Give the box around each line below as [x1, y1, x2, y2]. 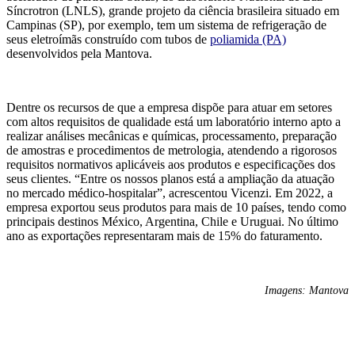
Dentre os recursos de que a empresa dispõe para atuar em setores [6, 101, 332, 115]
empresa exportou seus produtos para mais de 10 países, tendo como [6, 200, 346, 215]
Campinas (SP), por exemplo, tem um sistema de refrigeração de [6, 18, 326, 32]
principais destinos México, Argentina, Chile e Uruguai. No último [6, 215, 338, 229]
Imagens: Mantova [265, 284, 349, 297]
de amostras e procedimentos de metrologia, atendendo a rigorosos [6, 143, 337, 158]
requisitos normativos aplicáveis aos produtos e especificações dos [6, 158, 335, 172]
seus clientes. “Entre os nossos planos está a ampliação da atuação [6, 172, 334, 186]
